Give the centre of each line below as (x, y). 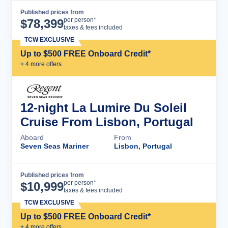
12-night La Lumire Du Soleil (104, 108)
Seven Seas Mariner (54, 146)
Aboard (32, 137)
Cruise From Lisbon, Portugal (107, 122)
